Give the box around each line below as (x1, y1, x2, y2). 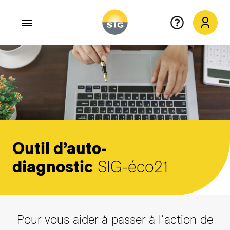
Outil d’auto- (12, 139, 107, 158)
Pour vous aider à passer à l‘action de (17, 212, 213, 227)
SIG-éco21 (93, 157, 168, 177)
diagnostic (12, 157, 93, 177)
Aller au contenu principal (8, 54, 97, 64)
